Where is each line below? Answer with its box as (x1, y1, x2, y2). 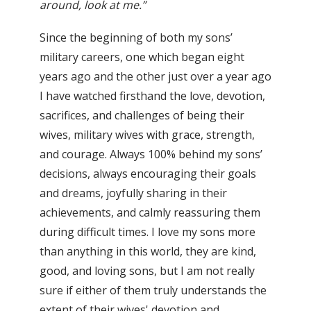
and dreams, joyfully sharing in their (40, 185, 227, 201)
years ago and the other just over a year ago (40, 69, 271, 85)
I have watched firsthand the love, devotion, (40, 88, 265, 104)
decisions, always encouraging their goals (40, 166, 256, 182)
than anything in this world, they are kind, (40, 244, 256, 260)
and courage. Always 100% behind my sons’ (40, 146, 262, 162)
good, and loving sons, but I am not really (40, 263, 255, 279)
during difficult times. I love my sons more (40, 224, 255, 240)
